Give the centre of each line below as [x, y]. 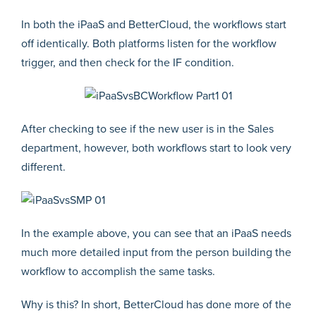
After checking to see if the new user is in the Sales [147, 129]
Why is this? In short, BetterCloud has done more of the [156, 304]
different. [43, 167]
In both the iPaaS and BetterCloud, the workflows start [154, 24]
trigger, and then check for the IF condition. [128, 62]
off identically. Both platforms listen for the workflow [149, 43]
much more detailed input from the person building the [156, 252]
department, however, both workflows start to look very [156, 148]
